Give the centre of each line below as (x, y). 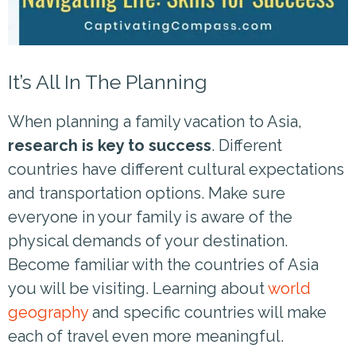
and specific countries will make (207, 312)
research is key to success (110, 145)
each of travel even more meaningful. (146, 336)
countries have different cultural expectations (176, 169)
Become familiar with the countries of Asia (163, 264)
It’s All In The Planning (108, 81)
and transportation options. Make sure (147, 193)
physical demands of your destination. (148, 240)
